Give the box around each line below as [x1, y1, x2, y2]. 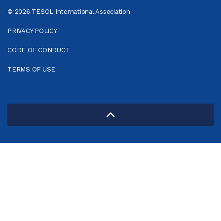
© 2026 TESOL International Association [7, 8, 130, 16]
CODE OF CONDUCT [7, 46, 70, 54]
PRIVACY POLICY [7, 27, 57, 35]
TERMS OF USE [7, 66, 55, 74]
